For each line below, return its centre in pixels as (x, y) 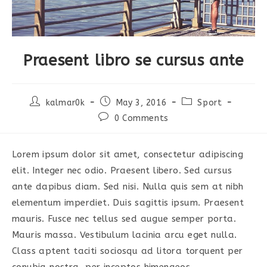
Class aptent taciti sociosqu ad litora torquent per (128, 251)
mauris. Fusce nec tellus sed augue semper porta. (124, 219)
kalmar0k (65, 103)
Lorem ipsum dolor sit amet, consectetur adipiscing (128, 155)
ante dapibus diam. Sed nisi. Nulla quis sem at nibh (128, 187)
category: (201, 112)
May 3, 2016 (141, 103)
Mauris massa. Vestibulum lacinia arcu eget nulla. (125, 235)
